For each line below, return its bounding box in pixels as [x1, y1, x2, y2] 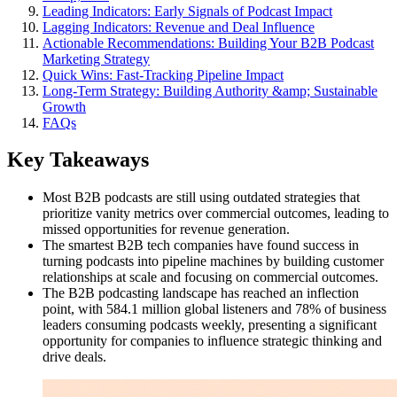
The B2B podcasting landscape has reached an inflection [43, 285, 359, 301]
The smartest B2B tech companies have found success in [43, 237, 359, 253]
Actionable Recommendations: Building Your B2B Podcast [43, 35, 374, 51]
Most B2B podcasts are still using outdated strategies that [43, 190, 360, 206]
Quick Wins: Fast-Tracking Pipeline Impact [43, 66, 284, 82]
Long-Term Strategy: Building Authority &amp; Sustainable [43, 82, 378, 98]
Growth [43, 98, 86, 114]
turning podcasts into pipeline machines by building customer [43, 253, 384, 269]
